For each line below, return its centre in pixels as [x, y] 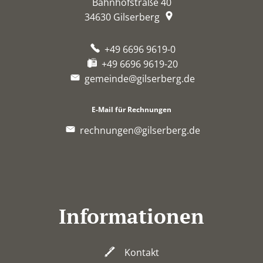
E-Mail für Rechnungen [131, 109]
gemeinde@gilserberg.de [140, 78]
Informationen [131, 216]
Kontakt [141, 252]
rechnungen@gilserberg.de [140, 130]
